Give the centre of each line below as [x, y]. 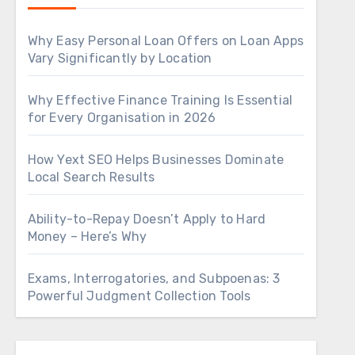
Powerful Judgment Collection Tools [139, 296]
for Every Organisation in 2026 [122, 118]
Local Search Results [91, 177]
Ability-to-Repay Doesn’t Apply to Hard [147, 219]
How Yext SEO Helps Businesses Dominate [156, 160]
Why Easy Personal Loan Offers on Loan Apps [166, 41]
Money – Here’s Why [87, 237]
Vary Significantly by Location [120, 58]
